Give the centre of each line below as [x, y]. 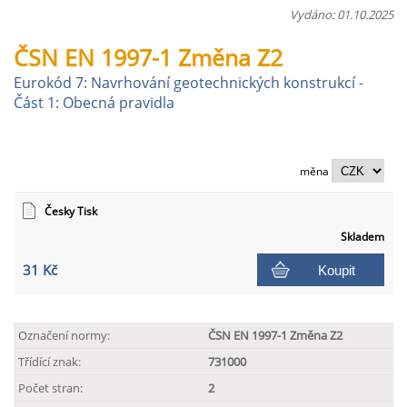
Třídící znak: [50, 362]
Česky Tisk [71, 211]
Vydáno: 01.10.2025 [342, 15]
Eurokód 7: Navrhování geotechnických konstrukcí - [189, 83]
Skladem [362, 237]
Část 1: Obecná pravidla [94, 103]
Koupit [336, 270]
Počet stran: [50, 388]
